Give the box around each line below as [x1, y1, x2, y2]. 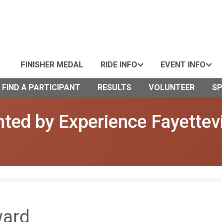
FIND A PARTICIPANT [2, 83, 80, 92]
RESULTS [98, 83, 131, 92]
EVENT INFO [161, 60, 206, 69]
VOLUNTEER [149, 83, 195, 92]
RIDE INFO [101, 60, 137, 69]
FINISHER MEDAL [21, 60, 83, 69]
